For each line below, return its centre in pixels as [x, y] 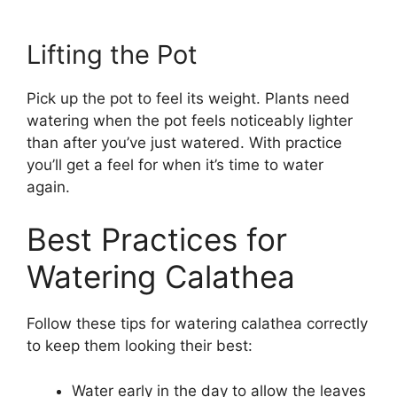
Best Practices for [157, 240]
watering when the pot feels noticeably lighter [190, 120]
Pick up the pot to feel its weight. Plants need [188, 98]
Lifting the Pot [112, 54]
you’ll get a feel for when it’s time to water [175, 164]
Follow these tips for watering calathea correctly [197, 324]
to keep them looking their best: [140, 346]
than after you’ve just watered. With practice [184, 142]
